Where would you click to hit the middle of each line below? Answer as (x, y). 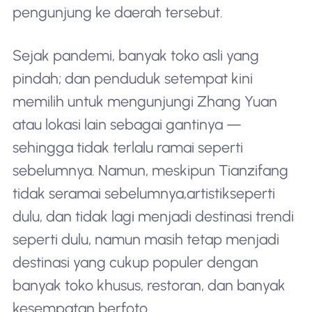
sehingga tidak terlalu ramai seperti (127, 147)
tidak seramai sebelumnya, (99, 193)
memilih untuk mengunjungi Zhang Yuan (145, 101)
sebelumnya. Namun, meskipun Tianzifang (150, 170)
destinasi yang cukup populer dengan (135, 262)
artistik (208, 193)
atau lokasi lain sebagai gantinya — (127, 124)
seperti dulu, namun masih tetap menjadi (146, 239)
